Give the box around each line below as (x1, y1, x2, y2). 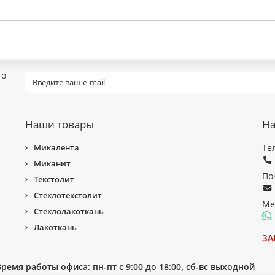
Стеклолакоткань (33, 206, 104, 217)
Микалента (33, 142, 79, 153)
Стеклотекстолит (33, 190, 102, 201)
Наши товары (25, 117, 94, 131)
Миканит (33, 158, 71, 169)
